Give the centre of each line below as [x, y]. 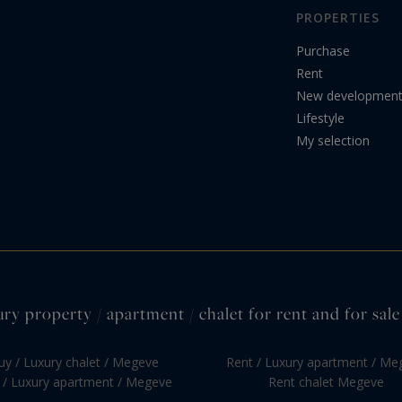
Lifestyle [320, 118]
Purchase [323, 51]
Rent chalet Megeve [326, 382]
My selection [333, 141]
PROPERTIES [338, 18]
